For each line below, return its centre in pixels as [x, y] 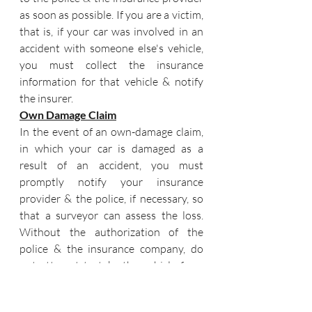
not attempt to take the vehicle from [111, 265]
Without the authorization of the [111, 232]
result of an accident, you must [111, 165]
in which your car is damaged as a [111, 148]
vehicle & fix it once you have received [111, 299]
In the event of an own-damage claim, [111, 132]
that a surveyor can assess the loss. [111, 215]
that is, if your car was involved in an [111, 31]
